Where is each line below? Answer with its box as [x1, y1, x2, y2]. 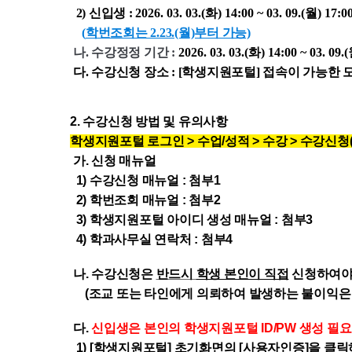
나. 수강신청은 [70, 267, 156, 280]
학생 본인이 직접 [196, 267, 289, 280]
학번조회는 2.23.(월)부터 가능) [85, 26, 251, 39]
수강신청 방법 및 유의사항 [82, 115, 228, 128]
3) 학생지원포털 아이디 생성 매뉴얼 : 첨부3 [70, 213, 313, 226]
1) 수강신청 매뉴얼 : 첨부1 [70, 174, 221, 187]
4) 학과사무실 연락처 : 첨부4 [70, 233, 233, 246]
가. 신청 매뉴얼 [70, 154, 156, 167]
